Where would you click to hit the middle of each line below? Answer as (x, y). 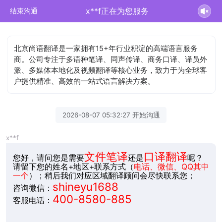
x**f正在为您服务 (117, 11)
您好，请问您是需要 (48, 158)
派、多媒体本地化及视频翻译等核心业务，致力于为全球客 (111, 70)
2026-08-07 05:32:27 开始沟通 (111, 115)
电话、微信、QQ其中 (171, 166)
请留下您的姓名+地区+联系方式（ (73, 166)
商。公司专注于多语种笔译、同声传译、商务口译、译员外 (111, 59)
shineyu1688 (85, 186)
